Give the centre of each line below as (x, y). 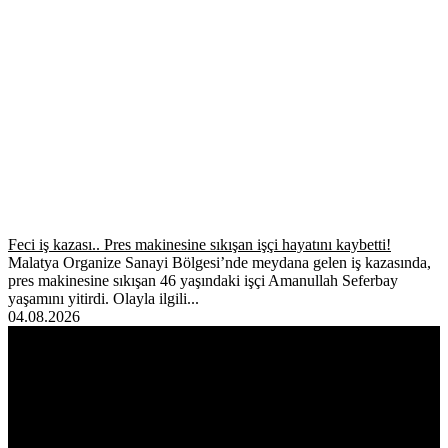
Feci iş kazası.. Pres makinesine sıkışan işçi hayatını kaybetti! (199, 244)
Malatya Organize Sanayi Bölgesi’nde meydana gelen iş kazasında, (219, 262)
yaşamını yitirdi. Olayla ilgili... (103, 298)
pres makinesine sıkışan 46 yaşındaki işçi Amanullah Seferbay (203, 280)
